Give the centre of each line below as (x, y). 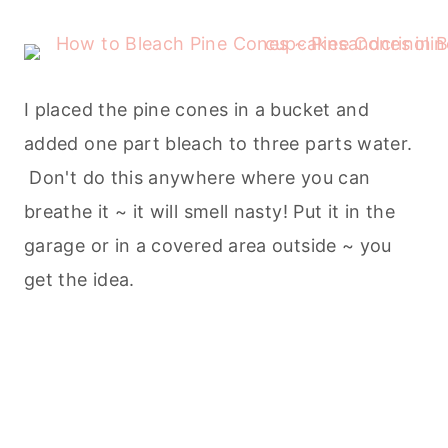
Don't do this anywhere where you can (197, 178)
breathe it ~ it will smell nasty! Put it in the (209, 212)
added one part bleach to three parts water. (218, 144)
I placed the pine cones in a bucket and (197, 110)
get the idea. (79, 280)
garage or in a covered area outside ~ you (208, 246)
